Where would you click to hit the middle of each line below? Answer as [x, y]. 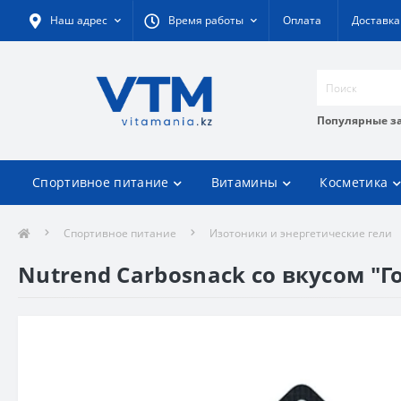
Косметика [354, 182]
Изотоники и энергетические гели [301, 233]
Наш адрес [79, 20]
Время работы [206, 20]
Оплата [302, 20]
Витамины [244, 182]
